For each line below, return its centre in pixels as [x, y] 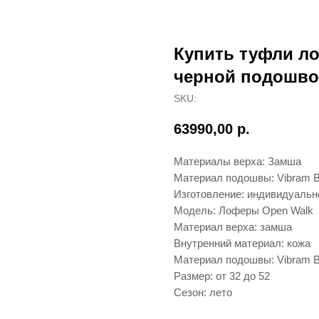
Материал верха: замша [233, 227]
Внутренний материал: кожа [242, 244]
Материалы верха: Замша [237, 162]
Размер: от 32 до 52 [222, 276]
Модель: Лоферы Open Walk [244, 211]
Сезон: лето [203, 293]
